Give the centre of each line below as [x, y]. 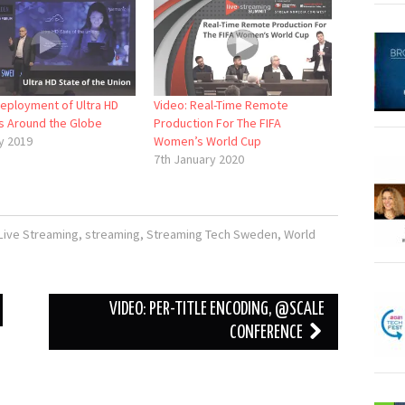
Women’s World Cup [207, 141]
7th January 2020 [198, 160]
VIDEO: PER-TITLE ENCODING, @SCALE [217, 310]
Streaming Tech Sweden [212, 235]
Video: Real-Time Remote [221, 105]
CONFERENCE [268, 334]
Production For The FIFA [217, 123]
